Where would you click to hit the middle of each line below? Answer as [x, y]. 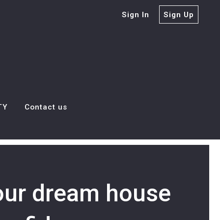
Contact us [46, 107]
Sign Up [179, 14]
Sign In [136, 14]
